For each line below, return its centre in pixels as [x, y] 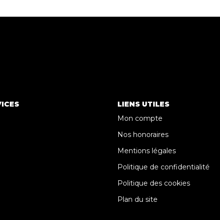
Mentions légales [147, 151]
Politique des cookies [154, 183]
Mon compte [140, 118]
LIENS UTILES [143, 104]
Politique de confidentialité [164, 167]
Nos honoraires [143, 135]
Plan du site [137, 199]
